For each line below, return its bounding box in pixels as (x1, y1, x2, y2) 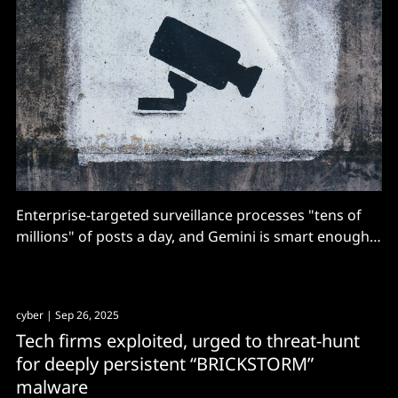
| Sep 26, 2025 (44, 306, 119, 322)
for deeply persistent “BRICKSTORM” (16, 351, 314, 376)
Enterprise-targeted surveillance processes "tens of (16, 204, 362, 225)
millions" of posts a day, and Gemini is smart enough (16, 226, 370, 246)
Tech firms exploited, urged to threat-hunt (16, 328, 360, 353)
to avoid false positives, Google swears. (16, 247, 280, 267)
